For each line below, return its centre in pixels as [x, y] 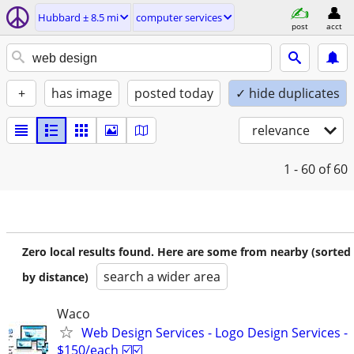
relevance [281, 130]
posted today [174, 93]
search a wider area [162, 277]
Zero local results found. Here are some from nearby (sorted [186, 252]
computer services [179, 17]
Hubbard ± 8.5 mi [78, 17]
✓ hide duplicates [288, 93]
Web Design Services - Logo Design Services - [215, 333]
